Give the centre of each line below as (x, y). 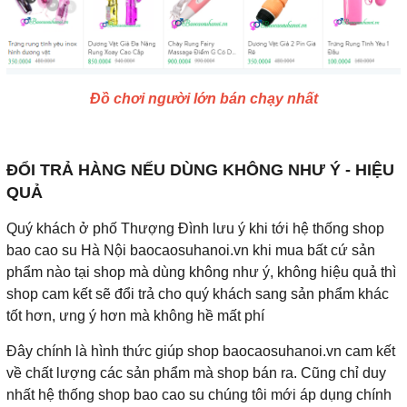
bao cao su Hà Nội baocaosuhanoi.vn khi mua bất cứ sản (191, 250)
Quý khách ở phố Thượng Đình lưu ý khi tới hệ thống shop (195, 228)
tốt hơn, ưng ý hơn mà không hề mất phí (135, 315)
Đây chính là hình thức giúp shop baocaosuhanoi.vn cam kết (201, 351)
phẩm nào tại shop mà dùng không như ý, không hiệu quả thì (201, 272)
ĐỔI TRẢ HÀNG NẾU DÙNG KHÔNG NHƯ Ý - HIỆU (200, 169)
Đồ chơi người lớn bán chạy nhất (203, 98)
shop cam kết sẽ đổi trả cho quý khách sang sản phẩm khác (198, 293)
